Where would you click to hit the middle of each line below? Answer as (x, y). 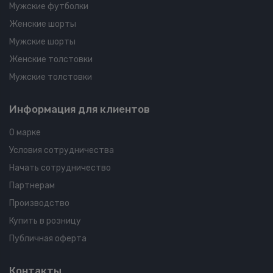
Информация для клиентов (80, 109)
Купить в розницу (45, 221)
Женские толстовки (51, 60)
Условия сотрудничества (62, 151)
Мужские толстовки (51, 77)
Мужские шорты (42, 42)
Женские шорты (43, 24)
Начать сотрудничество (60, 168)
